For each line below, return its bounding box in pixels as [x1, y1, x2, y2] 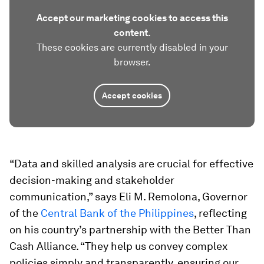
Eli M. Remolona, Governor [119, 190, 247, 203]
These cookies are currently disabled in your [36, 42, 228, 53]
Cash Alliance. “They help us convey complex [9, 240, 227, 252]
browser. [113, 57, 151, 68]
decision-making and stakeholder [9, 174, 174, 186]
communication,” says [9, 190, 117, 203]
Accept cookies [102, 91, 162, 100]
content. [113, 27, 151, 38]
